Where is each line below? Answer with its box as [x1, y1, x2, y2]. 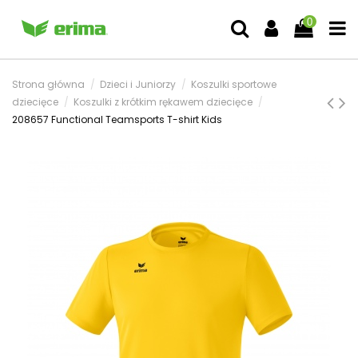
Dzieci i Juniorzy [100, 78, 177, 91]
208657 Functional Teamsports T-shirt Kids [12, 113, 222, 126]
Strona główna [12, 78, 85, 91]
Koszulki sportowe [191, 78, 277, 91]
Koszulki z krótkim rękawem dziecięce [74, 95, 253, 109]
